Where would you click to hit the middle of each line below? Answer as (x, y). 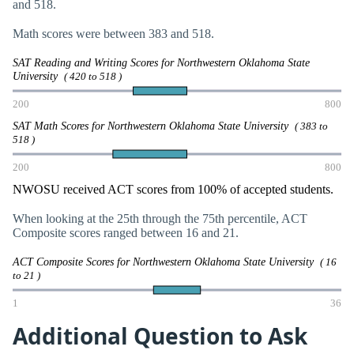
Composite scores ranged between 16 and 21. (126, 232)
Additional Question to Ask (160, 336)
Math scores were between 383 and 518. (113, 34)
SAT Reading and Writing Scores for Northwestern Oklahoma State (161, 63)
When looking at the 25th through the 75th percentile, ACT (160, 218)
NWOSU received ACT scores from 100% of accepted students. (173, 189)
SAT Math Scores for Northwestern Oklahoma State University (154, 125)
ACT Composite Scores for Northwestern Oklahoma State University (166, 262)
